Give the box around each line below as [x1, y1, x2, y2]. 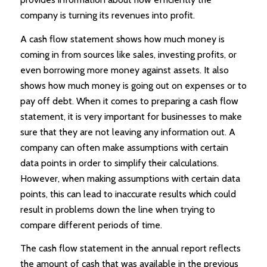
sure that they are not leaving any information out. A [20, 126, 235, 138]
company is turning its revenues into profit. [20, 10, 195, 21]
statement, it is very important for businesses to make [20, 110, 242, 122]
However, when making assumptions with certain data [20, 172, 240, 184]
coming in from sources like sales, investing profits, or [20, 48, 237, 60]
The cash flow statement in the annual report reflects [20, 243, 241, 254]
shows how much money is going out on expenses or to [20, 79, 247, 91]
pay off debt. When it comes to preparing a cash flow [20, 95, 238, 107]
